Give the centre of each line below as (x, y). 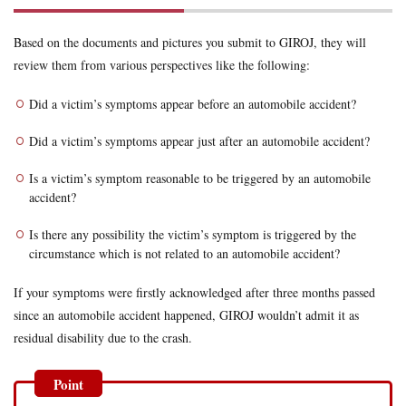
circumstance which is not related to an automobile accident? (184, 254)
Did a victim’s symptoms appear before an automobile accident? (193, 104)
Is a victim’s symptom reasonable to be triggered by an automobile (200, 179)
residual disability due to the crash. (103, 338)
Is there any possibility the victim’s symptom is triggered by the (193, 235)
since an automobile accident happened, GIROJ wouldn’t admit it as (186, 315)
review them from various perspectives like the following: (162, 65)
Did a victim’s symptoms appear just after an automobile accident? (199, 141)
